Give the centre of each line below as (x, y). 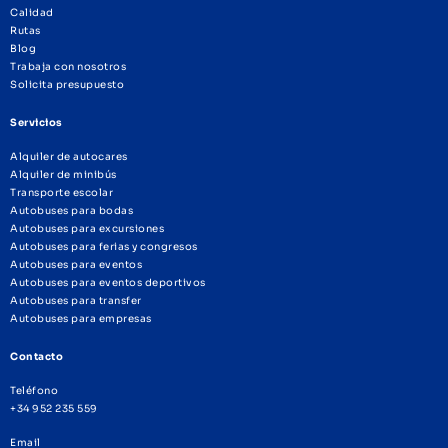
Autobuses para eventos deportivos (108, 282)
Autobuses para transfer (76, 300)
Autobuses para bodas (71, 210)
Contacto (36, 356)
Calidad (32, 12)
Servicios (36, 122)
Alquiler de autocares (69, 156)
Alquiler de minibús (63, 174)
